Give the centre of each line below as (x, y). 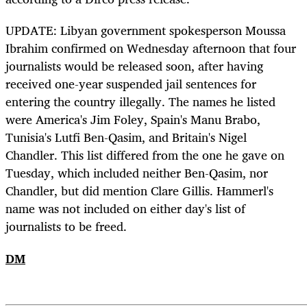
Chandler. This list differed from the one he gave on (145, 155)
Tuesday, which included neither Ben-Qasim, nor (137, 173)
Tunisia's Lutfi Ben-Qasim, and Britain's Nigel (126, 137)
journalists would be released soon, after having (134, 66)
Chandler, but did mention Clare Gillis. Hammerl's (139, 191)
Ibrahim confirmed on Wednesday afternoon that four (151, 48)
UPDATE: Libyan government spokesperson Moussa (146, 30)
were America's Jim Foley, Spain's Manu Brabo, (133, 120)
